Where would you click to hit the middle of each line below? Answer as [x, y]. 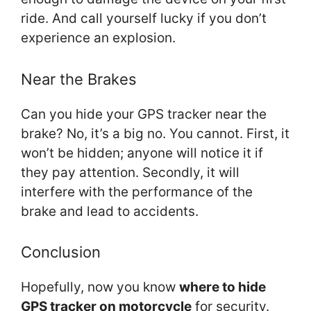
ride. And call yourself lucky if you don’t [144, 19]
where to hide [222, 287]
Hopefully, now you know [100, 287]
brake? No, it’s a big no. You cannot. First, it [155, 133]
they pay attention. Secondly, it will [130, 172]
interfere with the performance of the [137, 192]
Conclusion [61, 252]
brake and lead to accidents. [110, 211]
